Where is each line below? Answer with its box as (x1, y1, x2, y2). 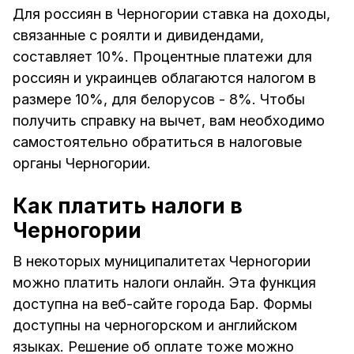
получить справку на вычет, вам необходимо (13, 112, 325, 130)
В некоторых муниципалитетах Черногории (13, 253, 311, 270)
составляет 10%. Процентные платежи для (13, 48, 312, 66)
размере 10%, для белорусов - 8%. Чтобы (13, 91, 305, 108)
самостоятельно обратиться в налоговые (13, 134, 302, 151)
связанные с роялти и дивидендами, (13, 27, 264, 44)
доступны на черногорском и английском (13, 317, 297, 334)
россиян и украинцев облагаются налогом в (13, 70, 316, 87)
